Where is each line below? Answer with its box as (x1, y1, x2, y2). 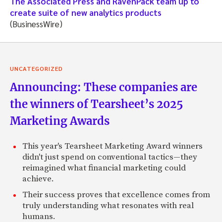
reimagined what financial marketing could (22, 162, 186, 173)
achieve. (22, 173, 54, 184)
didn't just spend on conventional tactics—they (22, 151, 197, 163)
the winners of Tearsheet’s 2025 (10, 97, 183, 111)
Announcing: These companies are (10, 80, 197, 94)
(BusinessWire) (10, 18, 62, 29)
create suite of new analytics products (10, 6, 162, 18)
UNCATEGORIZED (10, 64, 63, 72)
